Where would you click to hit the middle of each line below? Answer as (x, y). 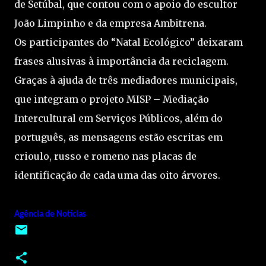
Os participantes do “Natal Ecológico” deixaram (129, 42)
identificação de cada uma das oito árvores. (117, 175)
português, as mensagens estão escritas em (118, 137)
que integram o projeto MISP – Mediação (112, 99)
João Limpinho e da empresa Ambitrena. (110, 23)
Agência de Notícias (51, 215)
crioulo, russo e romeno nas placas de (105, 156)
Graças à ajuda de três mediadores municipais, (126, 80)
